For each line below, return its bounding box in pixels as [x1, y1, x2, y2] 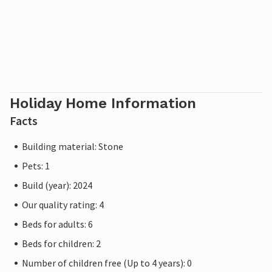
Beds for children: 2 [22, 237, 101, 250]
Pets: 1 [22, 160, 50, 172]
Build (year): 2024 [22, 179, 92, 192]
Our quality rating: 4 [22, 199, 104, 211]
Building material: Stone [22, 140, 123, 153]
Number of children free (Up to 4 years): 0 [22, 257, 192, 270]
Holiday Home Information [10, 95, 196, 112]
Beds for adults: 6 [22, 218, 93, 231]
